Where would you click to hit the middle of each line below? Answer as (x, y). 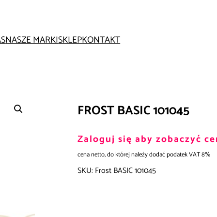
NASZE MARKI (32, 40)
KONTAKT (101, 40)
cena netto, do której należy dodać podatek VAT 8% (144, 155)
